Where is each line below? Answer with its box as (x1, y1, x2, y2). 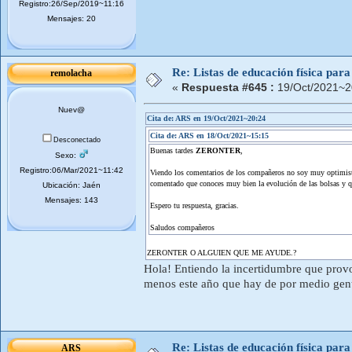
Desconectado (51, 135, 101, 144)
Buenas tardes (150, 145, 196, 155)
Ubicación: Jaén (42, 180, 101, 189)
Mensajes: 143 (45, 195, 98, 204)
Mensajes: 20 (47, 13, 96, 23)
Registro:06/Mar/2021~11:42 (20, 165, 123, 174)
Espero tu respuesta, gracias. (150, 200, 239, 210)
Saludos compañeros (150, 222, 214, 232)
